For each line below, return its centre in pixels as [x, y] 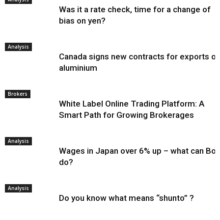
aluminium [78, 68]
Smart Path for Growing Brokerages [126, 115]
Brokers [18, 94]
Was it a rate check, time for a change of [135, 9]
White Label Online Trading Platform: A [132, 104]
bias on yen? [82, 21]
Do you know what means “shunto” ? [126, 198]
